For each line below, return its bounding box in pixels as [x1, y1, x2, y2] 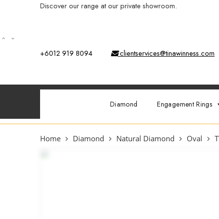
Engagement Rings [157, 99, 213, 109]
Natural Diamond [116, 134, 175, 143]
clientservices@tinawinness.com [118, 48, 215, 58]
